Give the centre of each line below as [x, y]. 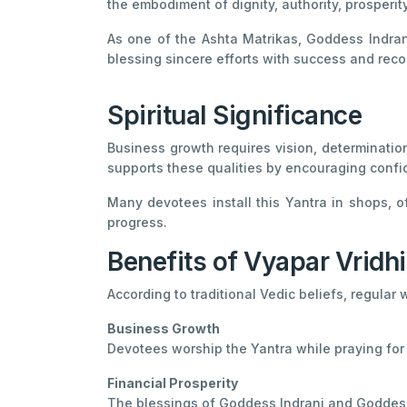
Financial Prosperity [173, 382]
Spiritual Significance [235, 115]
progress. [137, 222]
